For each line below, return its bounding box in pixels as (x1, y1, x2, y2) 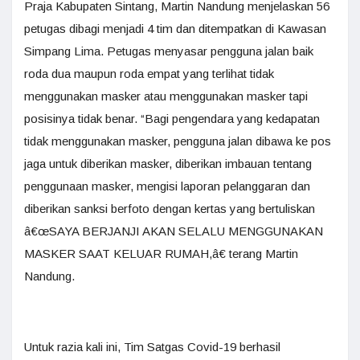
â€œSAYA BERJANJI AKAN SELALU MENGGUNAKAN (24, 224, 323, 238)
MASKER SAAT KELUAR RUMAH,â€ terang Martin (24, 247, 298, 260)
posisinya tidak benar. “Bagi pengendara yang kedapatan (24, 112, 320, 125)
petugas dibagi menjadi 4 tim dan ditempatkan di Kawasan (24, 22, 326, 35)
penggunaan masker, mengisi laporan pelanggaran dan (24, 179, 310, 193)
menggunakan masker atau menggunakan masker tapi (24, 89, 308, 103)
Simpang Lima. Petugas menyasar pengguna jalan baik (24, 44, 313, 58)
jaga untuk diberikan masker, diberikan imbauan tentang (24, 157, 312, 170)
